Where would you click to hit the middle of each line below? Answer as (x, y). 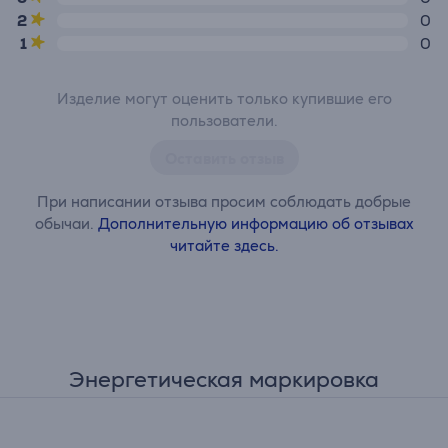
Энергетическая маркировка (224, 379)
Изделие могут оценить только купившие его (224, 98)
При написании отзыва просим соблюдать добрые (224, 201)
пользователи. (224, 120)
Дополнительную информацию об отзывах (255, 223)
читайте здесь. (224, 245)
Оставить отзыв (224, 158)
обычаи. (66, 223)
